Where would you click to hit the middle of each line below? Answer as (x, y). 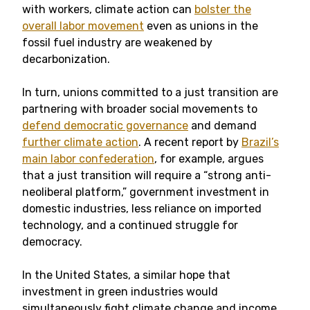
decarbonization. (67, 59)
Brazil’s (260, 142)
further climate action (80, 142)
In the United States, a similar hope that (126, 275)
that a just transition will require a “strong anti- (147, 175)
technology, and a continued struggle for (130, 225)
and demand (222, 126)
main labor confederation (88, 159)
